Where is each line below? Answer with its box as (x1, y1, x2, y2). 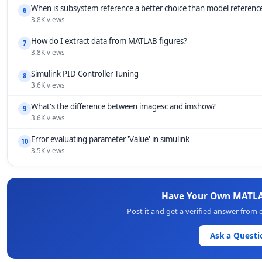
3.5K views (31, 146, 65, 155)
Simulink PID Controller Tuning (31, 68, 139, 79)
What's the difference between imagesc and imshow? (31, 101, 216, 112)
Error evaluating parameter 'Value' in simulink (31, 134, 189, 144)
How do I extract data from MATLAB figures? (31, 36, 187, 46)
